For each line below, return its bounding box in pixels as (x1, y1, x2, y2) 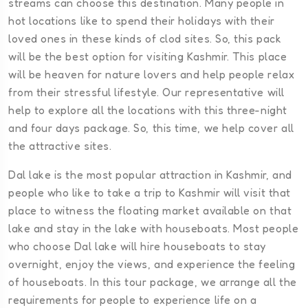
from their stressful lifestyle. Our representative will (8, 85, 285, 100)
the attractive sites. (8, 139, 112, 153)
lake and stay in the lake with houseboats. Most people (8, 221, 299, 236)
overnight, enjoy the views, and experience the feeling (8, 257, 296, 272)
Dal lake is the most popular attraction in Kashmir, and (8, 168, 292, 182)
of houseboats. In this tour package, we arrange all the (8, 275, 297, 289)
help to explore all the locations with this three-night (8, 103, 287, 118)
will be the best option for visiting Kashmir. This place (8, 49, 287, 64)
